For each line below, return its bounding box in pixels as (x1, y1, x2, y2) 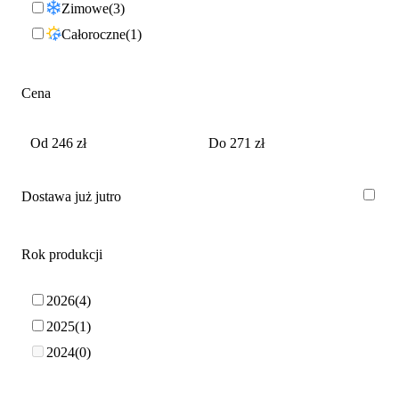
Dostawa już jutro (21, 189, 121, 205)
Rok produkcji (21, 247, 102, 263)
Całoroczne (61, 26, 126, 42)
